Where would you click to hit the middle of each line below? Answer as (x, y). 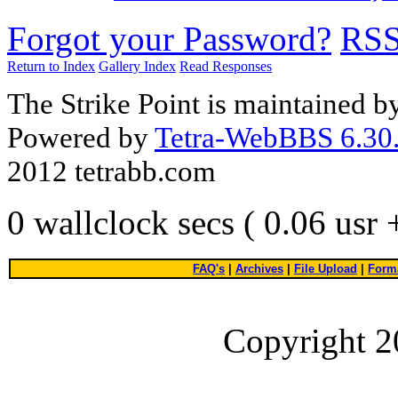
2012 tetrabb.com (111, 171)
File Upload (326, 269)
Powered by (81, 138)
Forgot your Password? (169, 39)
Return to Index (51, 67)
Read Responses (226, 67)
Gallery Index (137, 67)
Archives (259, 269)
